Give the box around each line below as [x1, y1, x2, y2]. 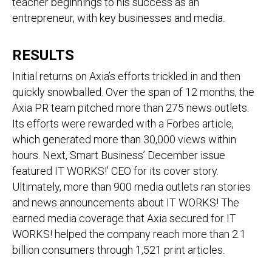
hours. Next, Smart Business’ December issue [12, 149, 225, 161]
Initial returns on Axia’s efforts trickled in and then [12, 70, 240, 83]
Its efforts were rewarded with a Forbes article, [12, 117, 234, 130]
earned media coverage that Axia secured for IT [12, 212, 236, 225]
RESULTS [12, 47, 74, 64]
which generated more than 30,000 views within [12, 133, 236, 146]
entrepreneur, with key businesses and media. [12, 12, 225, 24]
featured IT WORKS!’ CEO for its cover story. [12, 165, 219, 177]
